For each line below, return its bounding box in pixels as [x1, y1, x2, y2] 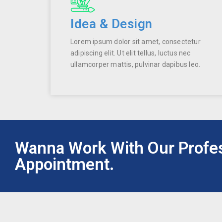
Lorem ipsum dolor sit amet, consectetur [70, 37, 201, 46]
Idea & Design [70, 16, 153, 31]
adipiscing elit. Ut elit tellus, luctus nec [70, 49, 191, 57]
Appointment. [15, 154, 114, 174]
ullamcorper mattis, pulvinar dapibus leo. [70, 60, 201, 68]
